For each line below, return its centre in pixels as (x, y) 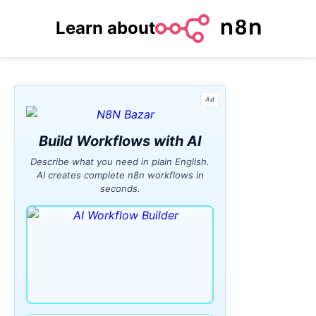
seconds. (120, 188)
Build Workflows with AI (120, 141)
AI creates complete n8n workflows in (120, 175)
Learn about (105, 28)
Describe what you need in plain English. (120, 161)
